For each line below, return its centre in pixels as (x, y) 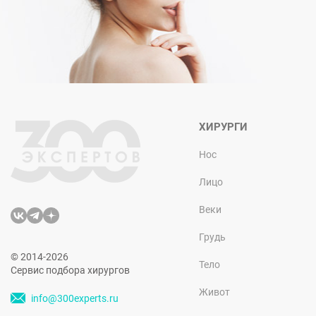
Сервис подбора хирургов (70, 270)
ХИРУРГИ (223, 127)
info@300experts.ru (75, 298)
